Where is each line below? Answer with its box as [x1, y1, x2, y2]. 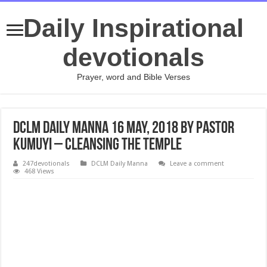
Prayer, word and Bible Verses [77, 72, 190, 82]
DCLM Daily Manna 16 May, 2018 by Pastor [13, 120, 235, 137]
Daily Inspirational [23, 14, 244, 42]
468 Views [24, 167, 55, 175]
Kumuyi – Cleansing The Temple [13, 137, 182, 154]
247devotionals [23, 160, 70, 167]
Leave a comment [170, 160, 225, 167]
